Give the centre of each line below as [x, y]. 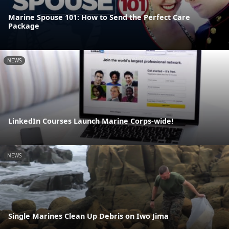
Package [24, 26]
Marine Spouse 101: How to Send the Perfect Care [99, 17]
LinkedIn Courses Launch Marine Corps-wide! [91, 121]
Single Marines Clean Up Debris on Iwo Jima [88, 216]
